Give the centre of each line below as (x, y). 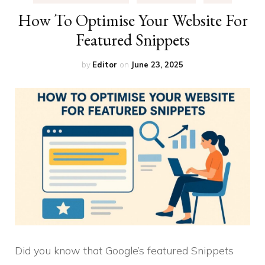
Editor (105, 64)
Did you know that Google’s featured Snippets (124, 250)
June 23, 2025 (157, 64)
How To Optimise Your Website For (132, 20)
